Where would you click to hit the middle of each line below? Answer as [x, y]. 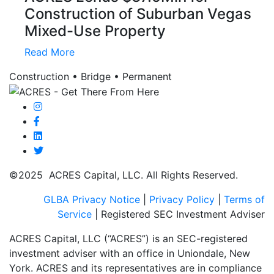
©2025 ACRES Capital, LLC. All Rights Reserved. [124, 175]
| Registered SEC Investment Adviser [178, 214]
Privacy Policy [182, 200]
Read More [50, 52]
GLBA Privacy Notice [92, 200]
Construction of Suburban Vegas [138, 13]
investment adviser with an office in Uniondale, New [130, 254]
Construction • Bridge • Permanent [91, 76]
